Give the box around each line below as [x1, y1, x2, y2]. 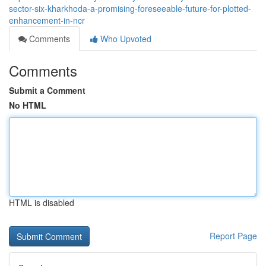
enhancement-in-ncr [9, 14, 85, 26]
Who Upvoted [98, 33, 151, 45]
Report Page [210, 230, 257, 242]
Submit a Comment [9, 84, 85, 96]
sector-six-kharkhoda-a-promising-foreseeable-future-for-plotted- [9, 2, 251, 14]
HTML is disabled [9, 197, 74, 208]
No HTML [9, 99, 46, 111]
